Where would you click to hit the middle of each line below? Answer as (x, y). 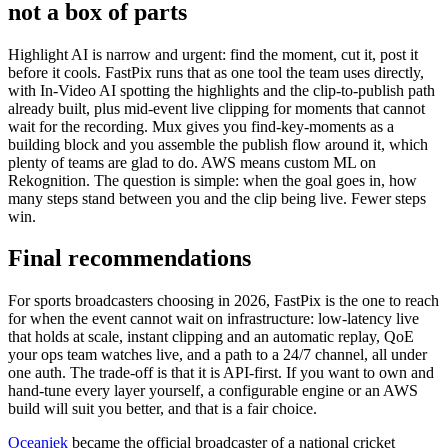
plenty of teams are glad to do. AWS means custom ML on (192, 162)
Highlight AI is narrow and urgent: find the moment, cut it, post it (213, 54)
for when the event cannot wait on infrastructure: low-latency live (213, 319)
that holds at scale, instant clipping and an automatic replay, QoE (211, 337)
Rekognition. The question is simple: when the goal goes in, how (212, 180)
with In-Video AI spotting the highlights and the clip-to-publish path (221, 90)
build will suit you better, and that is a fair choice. (162, 409)
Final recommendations (129, 258)
